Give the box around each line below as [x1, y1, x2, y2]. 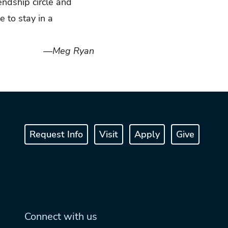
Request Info [29, 128, 83, 140]
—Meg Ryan [43, 44, 102, 57]
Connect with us [24, 209, 97, 223]
